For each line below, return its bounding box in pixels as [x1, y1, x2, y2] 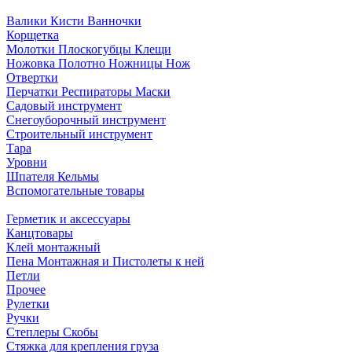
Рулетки [6, 296, 49, 310]
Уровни [6, 155, 47, 169]
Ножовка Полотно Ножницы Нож [6, 56, 190, 70]
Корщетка [6, 27, 59, 42]
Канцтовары [6, 225, 73, 240]
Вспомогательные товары [6, 183, 145, 197]
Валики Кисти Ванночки [6, 13, 141, 27]
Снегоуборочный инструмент [6, 112, 166, 126]
